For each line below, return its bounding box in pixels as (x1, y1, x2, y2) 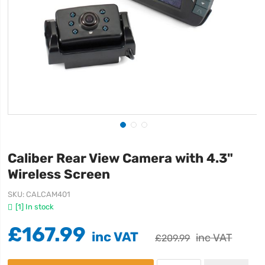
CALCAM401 (26, 190, 71, 199)
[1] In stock (15, 202, 54, 211)
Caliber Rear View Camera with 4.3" (8, 150, 234, 166)
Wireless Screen (8, 166, 111, 182)
